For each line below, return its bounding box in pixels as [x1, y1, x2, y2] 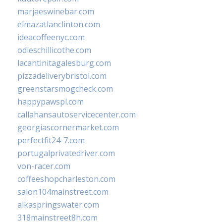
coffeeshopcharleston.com [17, 173, 115, 185]
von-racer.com [17, 161, 70, 172]
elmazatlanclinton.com [17, 19, 100, 30]
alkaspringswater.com [17, 199, 99, 211]
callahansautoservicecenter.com [17, 109, 136, 120]
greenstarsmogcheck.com [17, 83, 113, 95]
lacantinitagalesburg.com [17, 57, 111, 69]
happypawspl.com [17, 96, 84, 108]
